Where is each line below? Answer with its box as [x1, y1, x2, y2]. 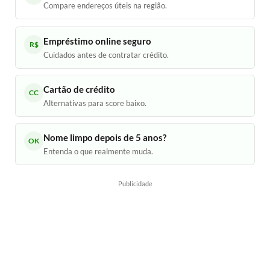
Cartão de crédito [43, 83, 115, 95]
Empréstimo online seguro [43, 35, 151, 46]
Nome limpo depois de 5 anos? [43, 131, 166, 143]
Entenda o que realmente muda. [43, 146, 153, 156]
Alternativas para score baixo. [43, 98, 146, 108]
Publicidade [118, 179, 152, 187]
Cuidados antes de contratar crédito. [43, 49, 169, 60]
